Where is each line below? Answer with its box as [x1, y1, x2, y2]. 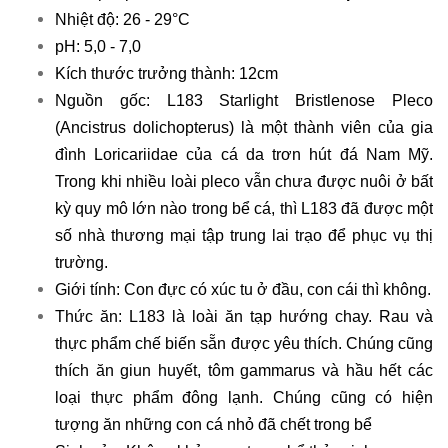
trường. [55, 254, 108, 271]
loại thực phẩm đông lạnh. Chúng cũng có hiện [55, 389, 433, 406]
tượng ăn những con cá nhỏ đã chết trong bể [55, 416, 372, 433]
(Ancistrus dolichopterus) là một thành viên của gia [55, 119, 433, 136]
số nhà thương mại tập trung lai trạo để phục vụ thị [55, 227, 433, 244]
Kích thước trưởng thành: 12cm [55, 65, 278, 82]
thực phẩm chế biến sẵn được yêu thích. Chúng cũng [55, 335, 433, 352]
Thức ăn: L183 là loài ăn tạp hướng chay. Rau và [55, 308, 433, 325]
